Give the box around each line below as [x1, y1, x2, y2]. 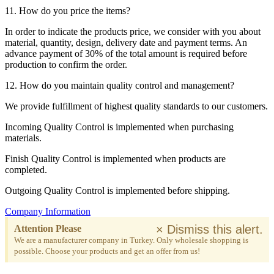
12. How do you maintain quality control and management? [5, 80, 234, 91]
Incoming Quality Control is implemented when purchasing [5, 121, 234, 132]
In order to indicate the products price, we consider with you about [5, 26, 261, 37]
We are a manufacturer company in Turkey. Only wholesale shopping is [14, 235, 248, 245]
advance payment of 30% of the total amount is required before [5, 48, 247, 59]
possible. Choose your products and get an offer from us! [14, 246, 200, 256]
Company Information [5, 206, 91, 217]
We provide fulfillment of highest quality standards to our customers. [5, 100, 268, 111]
